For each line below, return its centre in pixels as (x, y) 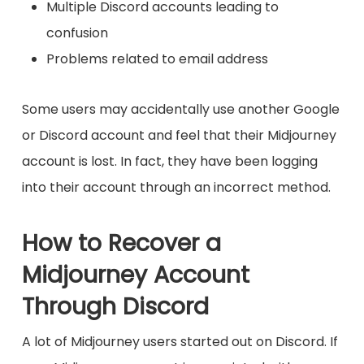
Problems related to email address (157, 59)
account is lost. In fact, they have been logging (169, 162)
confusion (77, 33)
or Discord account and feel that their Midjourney (179, 136)
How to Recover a (121, 243)
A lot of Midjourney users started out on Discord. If (180, 342)
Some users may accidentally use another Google (180, 110)
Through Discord (115, 307)
